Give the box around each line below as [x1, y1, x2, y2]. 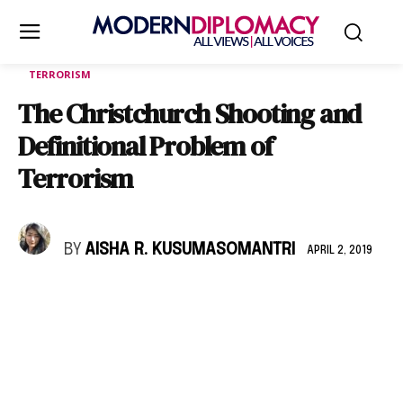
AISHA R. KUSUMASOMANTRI [85, 242, 295, 258]
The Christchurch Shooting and [18, 95, 362, 132]
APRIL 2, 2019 [307, 245, 372, 256]
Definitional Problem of [18, 128, 273, 165]
